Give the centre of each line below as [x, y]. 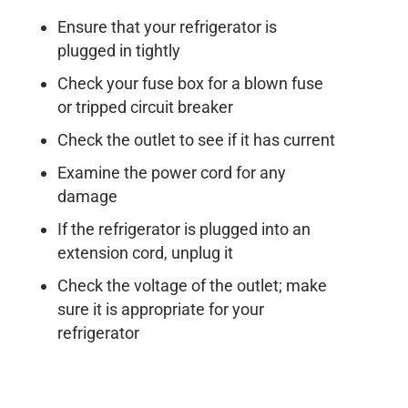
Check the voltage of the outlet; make [192, 285]
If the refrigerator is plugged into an [184, 229]
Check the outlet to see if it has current [196, 139]
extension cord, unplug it [145, 252]
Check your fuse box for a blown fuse [190, 83]
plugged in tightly [118, 50]
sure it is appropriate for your [160, 309]
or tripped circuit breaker [145, 107]
